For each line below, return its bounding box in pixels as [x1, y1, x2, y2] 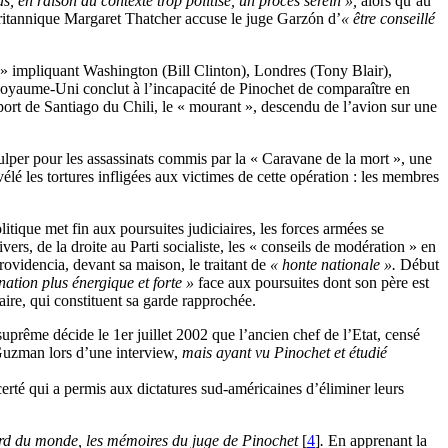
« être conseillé [341, 10, 435, 28]
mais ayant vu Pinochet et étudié [182, 344, 387, 362]
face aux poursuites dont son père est [194, 274, 429, 292]
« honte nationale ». [270, 256, 400, 274]
